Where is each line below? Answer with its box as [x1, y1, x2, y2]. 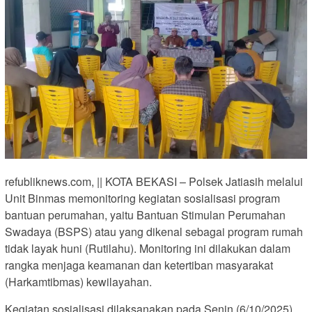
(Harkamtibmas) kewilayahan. [5, 273, 152, 290]
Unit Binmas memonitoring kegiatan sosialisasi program [5, 189, 280, 206]
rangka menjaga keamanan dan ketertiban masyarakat [5, 256, 273, 273]
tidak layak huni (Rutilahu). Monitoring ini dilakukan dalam [5, 240, 290, 256]
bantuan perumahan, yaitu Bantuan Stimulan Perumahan [5, 206, 286, 223]
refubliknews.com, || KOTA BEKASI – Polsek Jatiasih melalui [5, 173, 303, 189]
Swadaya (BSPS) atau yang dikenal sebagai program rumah [5, 223, 303, 240]
